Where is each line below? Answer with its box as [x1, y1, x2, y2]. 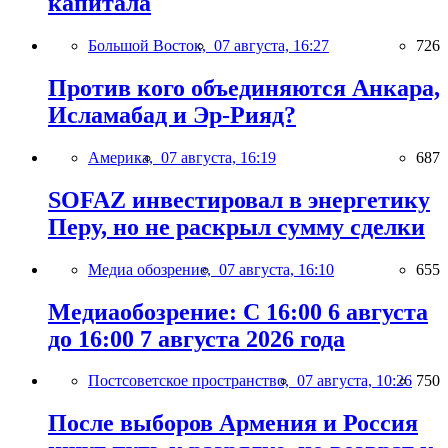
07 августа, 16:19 [161, 148, 276, 166]
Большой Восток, [88, 36, 214, 54]
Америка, [88, 148, 161, 166]
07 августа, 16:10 [219, 260, 334, 278]
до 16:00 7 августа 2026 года [48, 325, 345, 352]
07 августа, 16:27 [214, 36, 329, 54]
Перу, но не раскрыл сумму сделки [48, 213, 425, 240]
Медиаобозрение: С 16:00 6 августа [48, 298, 428, 325]
